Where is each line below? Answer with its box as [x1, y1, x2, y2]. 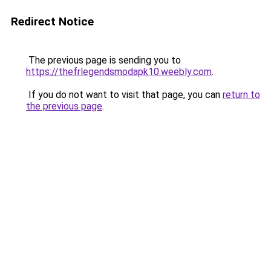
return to [223, 89, 260, 100]
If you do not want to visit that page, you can [26, 89, 223, 100]
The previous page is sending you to [26, 54, 181, 66]
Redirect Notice [11, 15, 94, 28]
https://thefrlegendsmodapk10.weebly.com [26, 66, 212, 77]
